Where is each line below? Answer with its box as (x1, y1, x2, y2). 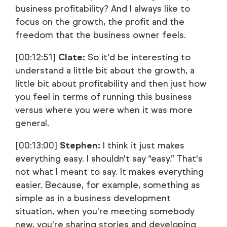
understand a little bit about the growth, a (15, 65, 195, 76)
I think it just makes (100, 140, 184, 151)
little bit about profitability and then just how (15, 78, 207, 89)
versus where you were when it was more (15, 104, 193, 116)
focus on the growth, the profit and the (15, 16, 184, 27)
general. (15, 118, 49, 129)
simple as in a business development (15, 193, 171, 204)
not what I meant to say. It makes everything (15, 166, 204, 177)
